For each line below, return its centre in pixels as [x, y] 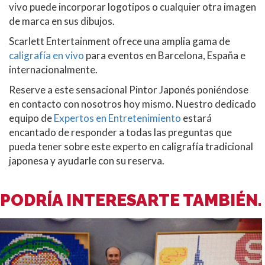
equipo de [31, 118]
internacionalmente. [53, 69]
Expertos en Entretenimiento [117, 118]
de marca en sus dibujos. [62, 21]
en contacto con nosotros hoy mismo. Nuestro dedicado [132, 104]
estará [196, 118]
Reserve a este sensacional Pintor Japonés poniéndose [129, 89]
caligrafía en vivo [46, 55]
